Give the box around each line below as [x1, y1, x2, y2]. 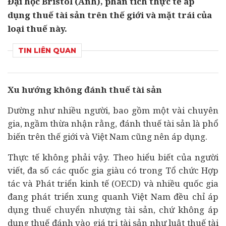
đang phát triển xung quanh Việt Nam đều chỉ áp [8, 191, 218, 202]
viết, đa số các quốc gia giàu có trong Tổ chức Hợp [8, 164, 218, 176]
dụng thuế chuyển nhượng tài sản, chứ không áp [8, 204, 218, 215]
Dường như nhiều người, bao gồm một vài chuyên [8, 104, 218, 116]
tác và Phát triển [8, 178, 80, 189]
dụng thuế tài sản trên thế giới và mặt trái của [8, 9, 212, 21]
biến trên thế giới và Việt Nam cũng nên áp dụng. [8, 131, 207, 142]
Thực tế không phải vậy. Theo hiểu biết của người [8, 151, 218, 163]
